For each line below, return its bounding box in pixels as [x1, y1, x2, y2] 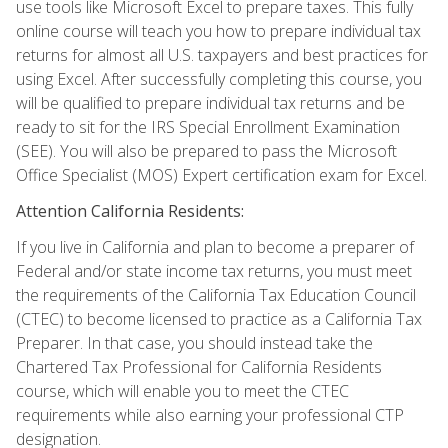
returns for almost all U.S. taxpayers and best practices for [16, 43, 428, 66]
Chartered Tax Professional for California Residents [16, 355, 382, 378]
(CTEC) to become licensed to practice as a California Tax [16, 307, 422, 330]
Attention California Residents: [16, 199, 244, 222]
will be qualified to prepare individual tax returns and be [16, 91, 405, 114]
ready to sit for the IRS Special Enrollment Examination [16, 115, 400, 138]
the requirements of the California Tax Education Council [16, 283, 416, 306]
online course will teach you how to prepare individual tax [16, 19, 421, 42]
